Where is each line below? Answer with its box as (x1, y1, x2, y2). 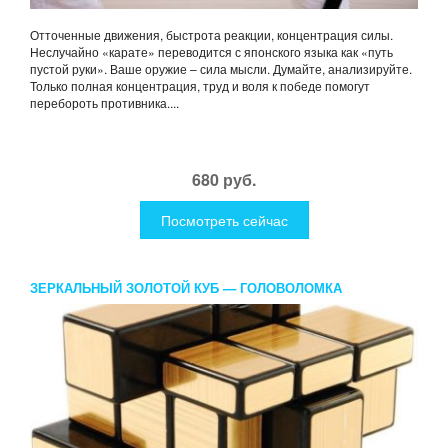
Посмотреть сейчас (160, 209, 288, 230)
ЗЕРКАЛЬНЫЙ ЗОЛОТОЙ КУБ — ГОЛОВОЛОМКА (30, 277, 342, 297)
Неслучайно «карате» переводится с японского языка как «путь (30, 42, 393, 60)
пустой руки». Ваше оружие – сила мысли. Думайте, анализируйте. (30, 59, 412, 77)
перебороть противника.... (30, 93, 179, 111)
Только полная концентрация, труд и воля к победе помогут (30, 76, 370, 94)
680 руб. (192, 167, 256, 191)
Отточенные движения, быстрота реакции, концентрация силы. (30, 25, 393, 43)
